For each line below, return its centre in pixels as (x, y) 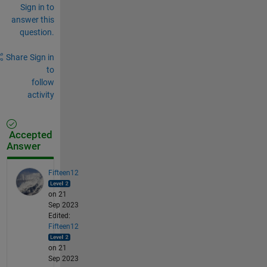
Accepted (29, 135)
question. (37, 32)
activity (41, 94)
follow (43, 82)
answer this (32, 19)
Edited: (59, 215)
